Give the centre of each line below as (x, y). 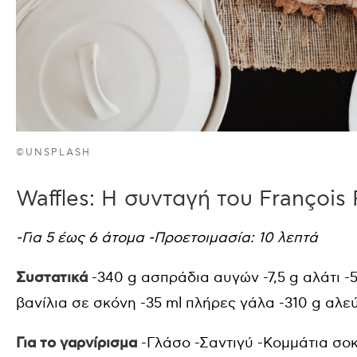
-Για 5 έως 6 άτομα (80, 238)
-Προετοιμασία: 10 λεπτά (233, 238)
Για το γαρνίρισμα (78, 344)
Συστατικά (52, 279)
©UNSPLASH (54, 153)
